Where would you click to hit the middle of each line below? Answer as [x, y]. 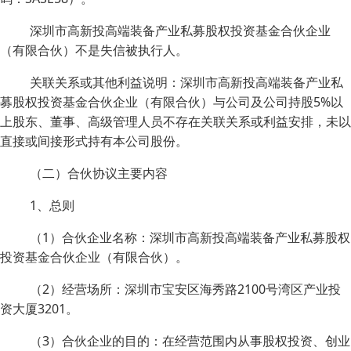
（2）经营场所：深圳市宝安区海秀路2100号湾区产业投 [185, 289]
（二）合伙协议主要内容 [99, 173]
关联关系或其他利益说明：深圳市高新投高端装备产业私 [186, 82]
